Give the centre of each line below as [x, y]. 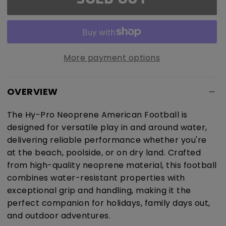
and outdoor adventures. [59, 216]
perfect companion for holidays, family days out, [108, 203]
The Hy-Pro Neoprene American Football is [97, 115]
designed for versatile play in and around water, [107, 128]
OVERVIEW [32, 92]
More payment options [112, 58]
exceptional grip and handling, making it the [99, 191]
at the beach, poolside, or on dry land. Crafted [104, 153]
